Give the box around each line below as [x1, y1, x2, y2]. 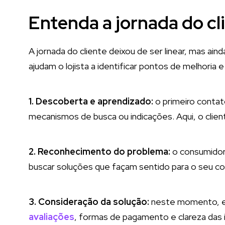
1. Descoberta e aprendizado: [29, 95, 153, 107]
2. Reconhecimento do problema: [29, 146, 170, 157]
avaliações [29, 211, 74, 222]
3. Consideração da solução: [29, 196, 151, 207]
